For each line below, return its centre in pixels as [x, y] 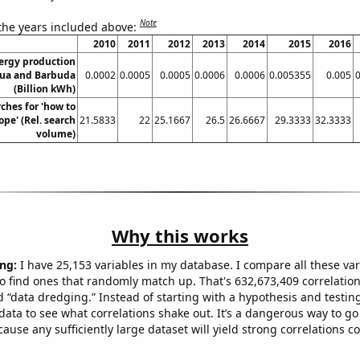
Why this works [180, 236]
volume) [55, 134]
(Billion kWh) [44, 89]
